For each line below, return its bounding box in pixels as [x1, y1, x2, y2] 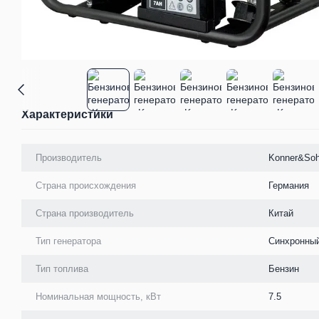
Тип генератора [36, 235, 101, 246]
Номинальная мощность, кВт [36, 291, 161, 302]
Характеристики [21, 108, 113, 120]
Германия [268, 179, 309, 191]
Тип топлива [36, 263, 88, 274]
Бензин [268, 263, 299, 274]
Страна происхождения [36, 179, 136, 191]
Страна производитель [36, 207, 134, 219]
